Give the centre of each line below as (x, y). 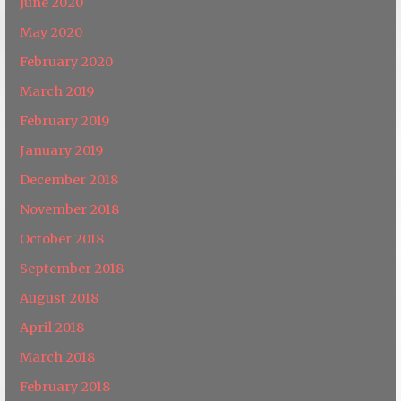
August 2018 (60, 298)
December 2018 (69, 179)
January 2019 (62, 150)
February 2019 (65, 120)
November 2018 (70, 209)
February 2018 (65, 386)
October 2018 (62, 239)
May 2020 (51, 32)
